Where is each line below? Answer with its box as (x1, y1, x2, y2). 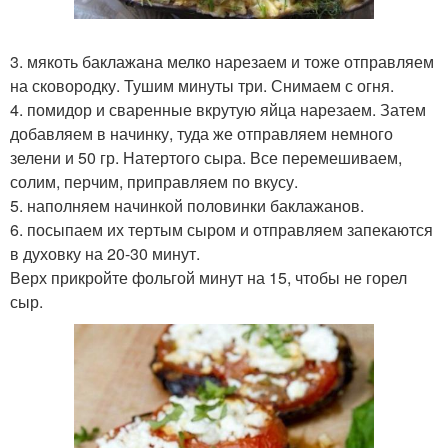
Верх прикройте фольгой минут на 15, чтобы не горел (10, 266, 407, 289)
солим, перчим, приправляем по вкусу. (10, 170, 298, 193)
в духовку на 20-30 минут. (10, 242, 200, 265)
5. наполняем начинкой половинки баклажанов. (10, 194, 364, 217)
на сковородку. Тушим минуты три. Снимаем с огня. (10, 74, 394, 97)
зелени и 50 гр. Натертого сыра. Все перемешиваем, (10, 146, 402, 169)
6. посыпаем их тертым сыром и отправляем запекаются (10, 218, 433, 241)
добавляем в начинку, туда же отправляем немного (10, 122, 393, 145)
